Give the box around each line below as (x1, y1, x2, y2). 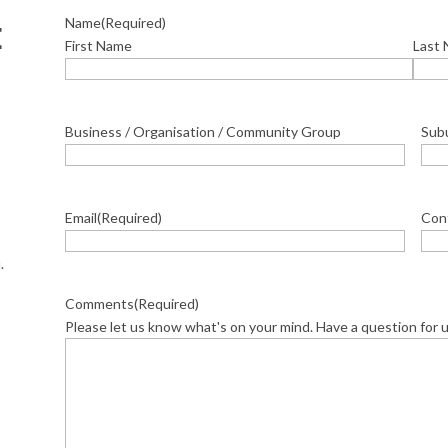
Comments (64, 295, 134, 313)
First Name (64, 37, 132, 55)
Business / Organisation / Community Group (64, 123, 341, 141)
